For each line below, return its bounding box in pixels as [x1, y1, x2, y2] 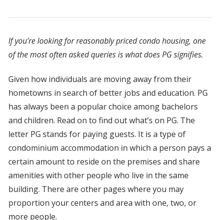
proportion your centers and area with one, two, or [8, 197, 196, 209]
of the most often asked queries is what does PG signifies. [8, 49, 203, 60]
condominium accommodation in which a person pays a [8, 142, 211, 154]
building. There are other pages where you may [8, 184, 184, 195]
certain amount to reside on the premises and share [8, 156, 200, 167]
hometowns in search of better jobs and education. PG [8, 87, 208, 99]
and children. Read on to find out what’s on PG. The [8, 115, 195, 126]
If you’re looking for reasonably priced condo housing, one [8, 35, 206, 47]
